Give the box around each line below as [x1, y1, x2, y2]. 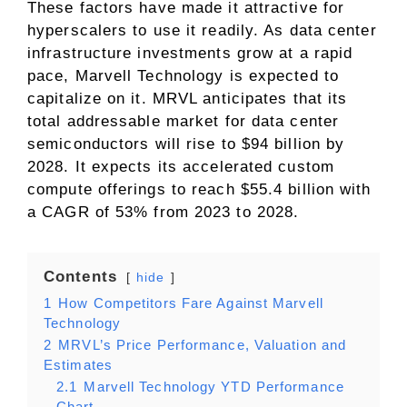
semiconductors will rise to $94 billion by [27, 135, 345, 154]
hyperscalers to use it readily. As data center [27, 22, 377, 40]
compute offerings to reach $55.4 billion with [27, 181, 372, 199]
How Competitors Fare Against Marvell [58, 295, 323, 312]
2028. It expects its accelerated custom [27, 158, 334, 176]
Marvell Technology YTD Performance [84, 379, 344, 395]
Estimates [44, 357, 113, 373]
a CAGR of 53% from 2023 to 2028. [27, 203, 300, 222]
